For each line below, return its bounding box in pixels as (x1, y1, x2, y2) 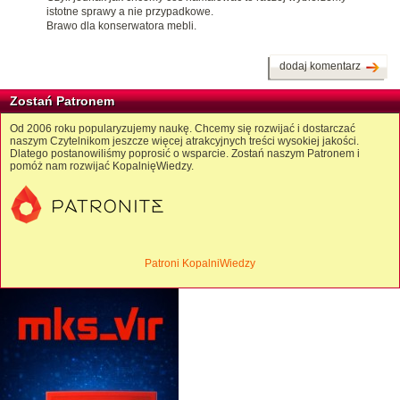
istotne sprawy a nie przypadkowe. (46, 5, 213, 19)
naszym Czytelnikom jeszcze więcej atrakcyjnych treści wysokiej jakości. (10, 135, 359, 148)
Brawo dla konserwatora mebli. (46, 20, 196, 33)
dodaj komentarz (279, 60, 361, 73)
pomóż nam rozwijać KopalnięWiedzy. (10, 160, 194, 173)
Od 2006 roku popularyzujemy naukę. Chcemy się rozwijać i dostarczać (10, 122, 355, 136)
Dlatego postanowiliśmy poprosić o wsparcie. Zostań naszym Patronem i (10, 147, 360, 161)
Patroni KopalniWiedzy (145, 257, 255, 271)
